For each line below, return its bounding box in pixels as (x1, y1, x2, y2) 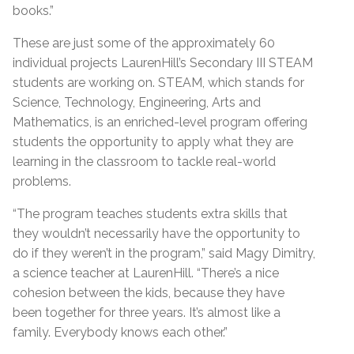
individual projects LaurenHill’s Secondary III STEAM (13, 55, 313, 70)
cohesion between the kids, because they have (13, 284, 284, 300)
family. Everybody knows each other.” (13, 324, 228, 340)
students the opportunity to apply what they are (13, 134, 293, 149)
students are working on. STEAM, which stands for (13, 74, 304, 90)
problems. (13, 173, 71, 189)
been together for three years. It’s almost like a (13, 304, 281, 320)
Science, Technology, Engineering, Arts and (13, 94, 261, 110)
